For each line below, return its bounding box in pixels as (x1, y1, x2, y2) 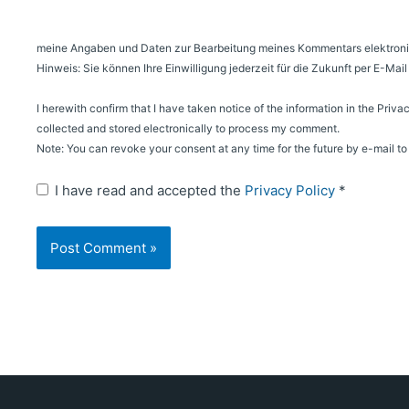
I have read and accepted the (55, 181, 245, 199)
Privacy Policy (245, 181, 339, 199)
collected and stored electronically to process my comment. (37, 121, 340, 135)
